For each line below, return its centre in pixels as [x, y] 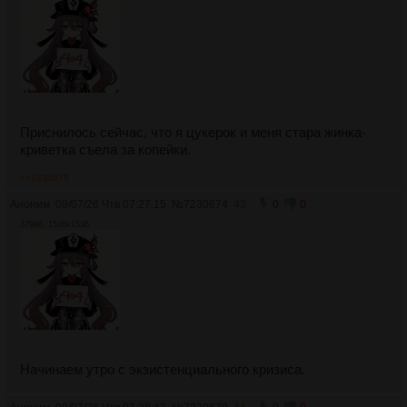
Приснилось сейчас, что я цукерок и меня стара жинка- [193, 132]
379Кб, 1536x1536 [55, 224]
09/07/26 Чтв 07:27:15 [111, 204]
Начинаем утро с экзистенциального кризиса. [163, 369]
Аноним [30, 204]
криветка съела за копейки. [105, 149]
